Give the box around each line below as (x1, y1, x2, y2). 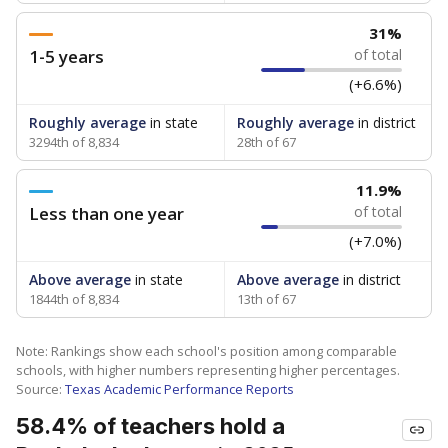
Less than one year (29, 202, 184, 225)
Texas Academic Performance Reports (65, 380, 294, 398)
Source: (16, 380, 65, 398)
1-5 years (29, 45, 104, 68)
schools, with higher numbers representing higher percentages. (16, 361, 400, 379)
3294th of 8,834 (29, 133, 119, 151)
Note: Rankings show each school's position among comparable (16, 342, 397, 360)
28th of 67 (236, 133, 296, 151)
